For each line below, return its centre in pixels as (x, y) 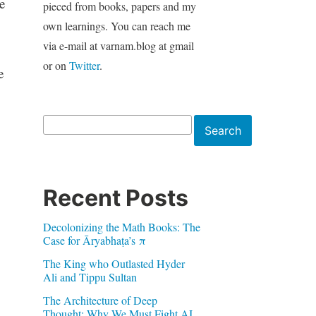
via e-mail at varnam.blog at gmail (118, 45)
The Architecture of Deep (100, 300)
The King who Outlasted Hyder (114, 263)
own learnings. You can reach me (116, 25)
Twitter (84, 65)
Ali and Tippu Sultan (90, 276)
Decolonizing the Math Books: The (121, 226)
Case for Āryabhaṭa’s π (94, 240)
